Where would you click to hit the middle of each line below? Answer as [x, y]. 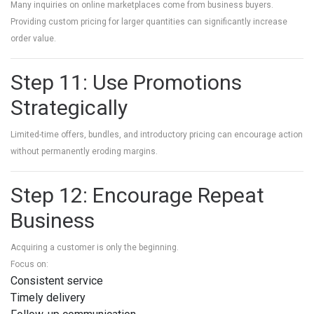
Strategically [69, 108]
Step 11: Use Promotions [126, 82]
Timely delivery [48, 298]
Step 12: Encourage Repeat [137, 195]
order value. [33, 39]
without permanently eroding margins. [84, 151]
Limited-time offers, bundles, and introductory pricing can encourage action [157, 135]
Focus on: [29, 264]
